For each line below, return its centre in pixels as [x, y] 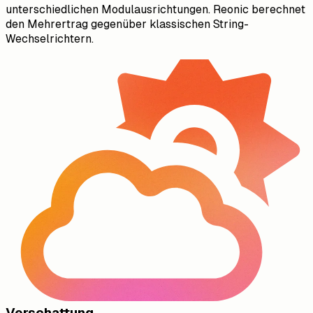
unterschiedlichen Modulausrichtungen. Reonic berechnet [155, 10]
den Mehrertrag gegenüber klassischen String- [127, 24]
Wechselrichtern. [50, 39]
